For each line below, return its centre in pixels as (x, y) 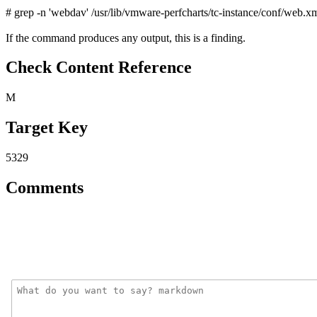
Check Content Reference (99, 68)
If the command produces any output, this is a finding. (126, 38)
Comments (45, 188)
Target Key (47, 128)
